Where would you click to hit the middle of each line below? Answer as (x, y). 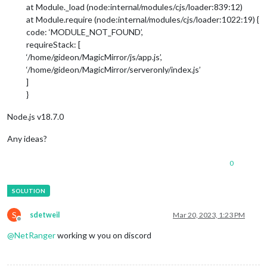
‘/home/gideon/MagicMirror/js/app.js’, (94, 57)
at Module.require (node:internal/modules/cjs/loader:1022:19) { (143, 19)
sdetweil (45, 215)
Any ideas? (27, 138)
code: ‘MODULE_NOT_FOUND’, (85, 32)
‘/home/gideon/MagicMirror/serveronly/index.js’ (114, 69)
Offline (30, 223)
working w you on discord (103, 235)
